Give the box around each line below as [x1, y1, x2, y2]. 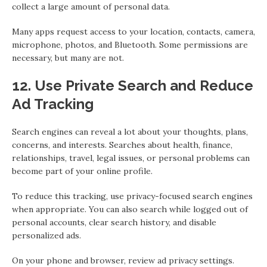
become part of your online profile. [12, 166, 153, 177]
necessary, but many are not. [12, 52, 124, 64]
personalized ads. [12, 230, 81, 241]
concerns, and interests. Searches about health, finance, [12, 139, 232, 151]
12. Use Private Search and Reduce [12, 77, 253, 95]
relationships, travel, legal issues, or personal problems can [12, 153, 250, 164]
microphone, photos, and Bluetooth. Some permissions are [12, 39, 248, 51]
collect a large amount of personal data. [12, 1, 170, 13]
